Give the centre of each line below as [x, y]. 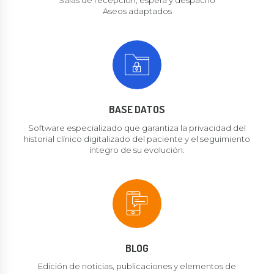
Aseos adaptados [137, 11]
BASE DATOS [137, 109]
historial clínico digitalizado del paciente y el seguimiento [137, 139]
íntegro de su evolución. [137, 150]
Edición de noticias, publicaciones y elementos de [137, 266]
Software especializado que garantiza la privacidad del [137, 128]
